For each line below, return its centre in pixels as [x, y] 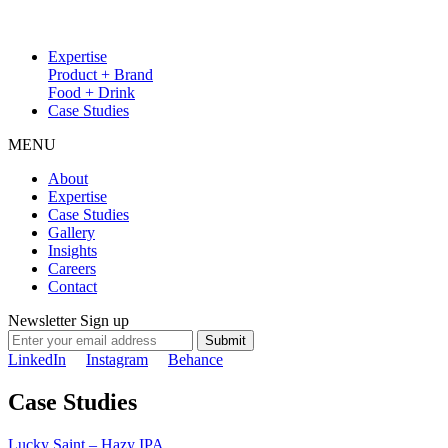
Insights [72, 250]
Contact [72, 286]
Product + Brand [100, 74]
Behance [195, 359]
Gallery [71, 232]
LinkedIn [37, 359]
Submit [225, 340]
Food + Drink [91, 92]
